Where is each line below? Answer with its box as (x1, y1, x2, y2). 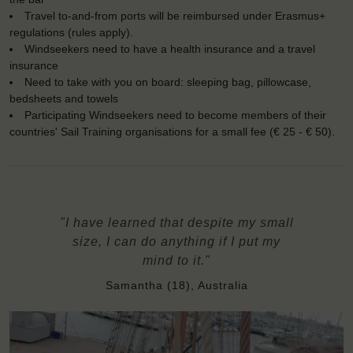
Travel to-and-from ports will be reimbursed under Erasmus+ (24, 9, 326, 23)
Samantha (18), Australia (105, 279, 248, 292)
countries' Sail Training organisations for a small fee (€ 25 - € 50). (9, 125, 335, 139)
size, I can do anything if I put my (72, 235, 281, 249)
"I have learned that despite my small (59, 216, 294, 230)
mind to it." (143, 254, 210, 268)
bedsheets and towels (9, 92, 118, 106)
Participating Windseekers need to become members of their (24, 109, 327, 122)
